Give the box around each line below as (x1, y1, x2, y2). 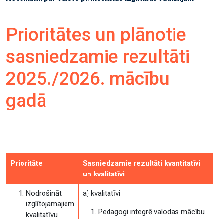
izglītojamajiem (26, 199, 74, 208)
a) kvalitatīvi (83, 189, 120, 197)
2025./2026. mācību (6, 67, 170, 89)
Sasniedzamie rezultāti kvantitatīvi (83, 159, 200, 168)
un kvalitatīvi (83, 170, 125, 178)
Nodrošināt (26, 189, 62, 197)
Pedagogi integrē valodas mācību (98, 207, 205, 216)
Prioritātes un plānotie (6, 23, 186, 45)
